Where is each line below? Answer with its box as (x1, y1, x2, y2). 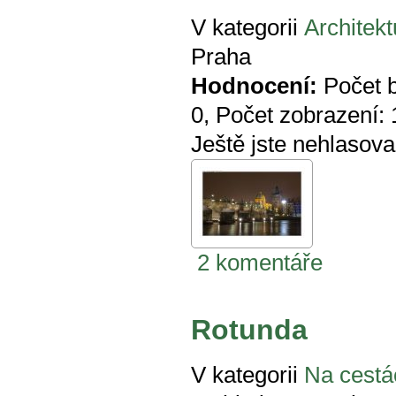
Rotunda (191, 314, 308, 346)
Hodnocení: (191, 73, 317, 98)
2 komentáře (197, 250, 323, 275)
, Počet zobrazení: (203, 103, 391, 127)
